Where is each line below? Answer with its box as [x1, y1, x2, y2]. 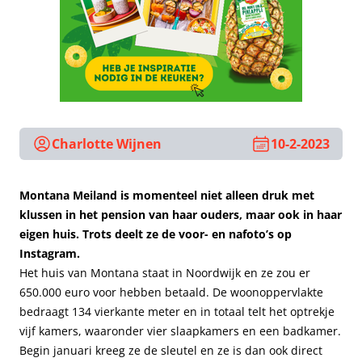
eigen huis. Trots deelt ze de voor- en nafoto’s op [19, 226, 292, 242]
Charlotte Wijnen [52, 135, 162, 153]
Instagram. [19, 246, 80, 261]
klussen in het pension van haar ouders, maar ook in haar [19, 207, 342, 222]
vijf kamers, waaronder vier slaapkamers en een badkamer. [19, 323, 341, 339]
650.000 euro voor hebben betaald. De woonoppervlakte [19, 284, 323, 300]
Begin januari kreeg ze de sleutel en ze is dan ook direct [19, 343, 322, 358]
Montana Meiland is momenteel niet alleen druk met [19, 187, 314, 203]
